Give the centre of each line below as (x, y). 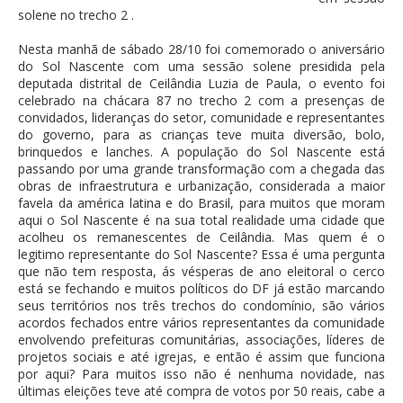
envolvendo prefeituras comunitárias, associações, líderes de (201, 340)
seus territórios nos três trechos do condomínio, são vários (201, 306)
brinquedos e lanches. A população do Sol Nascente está (201, 152)
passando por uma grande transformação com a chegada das (201, 169)
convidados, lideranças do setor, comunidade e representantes (201, 118)
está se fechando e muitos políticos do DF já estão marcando (201, 289)
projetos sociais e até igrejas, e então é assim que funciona (201, 357)
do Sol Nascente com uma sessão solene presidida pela (201, 67)
